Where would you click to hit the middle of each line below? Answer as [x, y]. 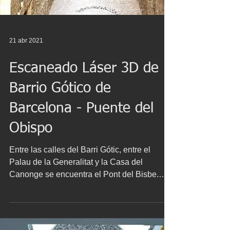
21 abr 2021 [26, 114]
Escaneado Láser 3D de [84, 142]
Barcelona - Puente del [81, 182]
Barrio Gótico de [60, 162]
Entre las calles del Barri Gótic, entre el [80, 224]
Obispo [31, 202]
